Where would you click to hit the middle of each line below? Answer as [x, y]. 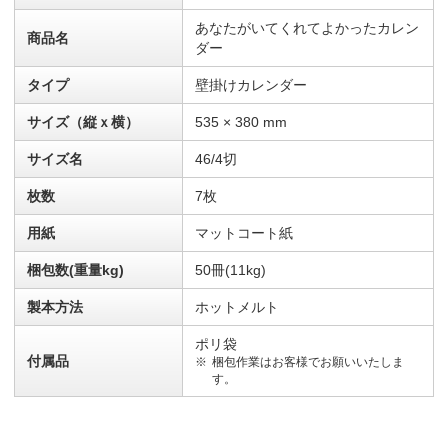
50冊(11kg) [230, 270]
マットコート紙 [244, 233]
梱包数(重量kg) [75, 270]
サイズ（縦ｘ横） [83, 122]
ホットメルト [237, 307]
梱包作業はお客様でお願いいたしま [307, 362]
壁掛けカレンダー [251, 85]
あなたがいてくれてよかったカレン [307, 28]
